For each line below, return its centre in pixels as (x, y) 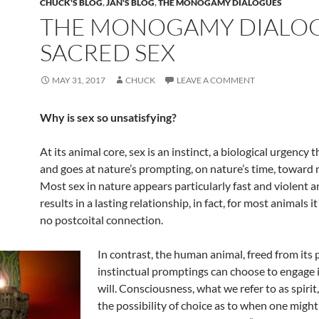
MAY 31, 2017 (79, 80)
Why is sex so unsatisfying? (108, 117)
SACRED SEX (108, 52)
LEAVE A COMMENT (216, 80)
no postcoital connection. (101, 220)
